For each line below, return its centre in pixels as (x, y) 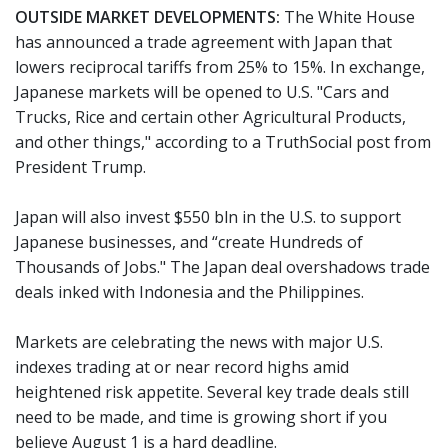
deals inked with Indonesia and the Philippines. (189, 292)
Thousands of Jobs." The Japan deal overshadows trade (222, 267)
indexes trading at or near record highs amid (182, 367)
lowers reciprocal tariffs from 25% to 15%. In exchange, (220, 67)
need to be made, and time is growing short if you (201, 417)
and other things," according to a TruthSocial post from (223, 142)
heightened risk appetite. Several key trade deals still (212, 392)
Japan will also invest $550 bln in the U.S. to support (208, 217)
